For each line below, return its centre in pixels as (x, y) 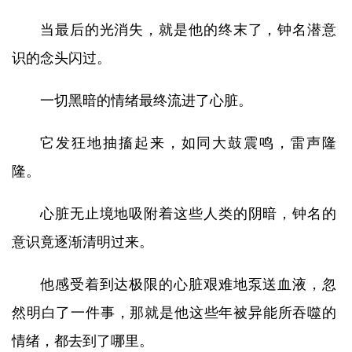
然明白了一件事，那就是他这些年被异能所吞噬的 (174, 313)
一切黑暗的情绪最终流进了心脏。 (146, 101)
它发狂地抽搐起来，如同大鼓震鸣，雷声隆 (188, 143)
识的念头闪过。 (61, 58)
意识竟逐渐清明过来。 (82, 242)
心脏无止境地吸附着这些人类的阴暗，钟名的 (188, 214)
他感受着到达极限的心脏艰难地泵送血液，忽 (188, 284)
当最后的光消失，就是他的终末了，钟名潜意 (188, 30)
